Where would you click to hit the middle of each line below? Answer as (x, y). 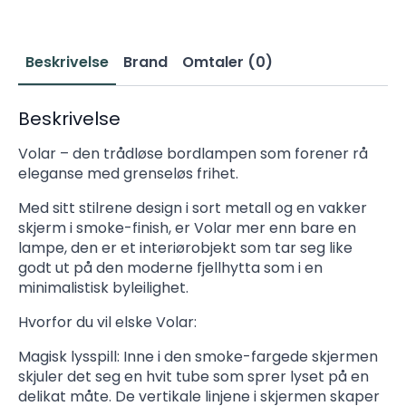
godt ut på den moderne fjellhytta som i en (170, 267)
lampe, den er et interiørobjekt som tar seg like (185, 247)
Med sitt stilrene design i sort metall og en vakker (193, 208)
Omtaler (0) (227, 62)
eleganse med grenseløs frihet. (128, 173)
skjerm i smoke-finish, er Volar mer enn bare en (187, 227)
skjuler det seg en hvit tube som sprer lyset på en (193, 376)
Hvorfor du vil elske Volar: (107, 322)
